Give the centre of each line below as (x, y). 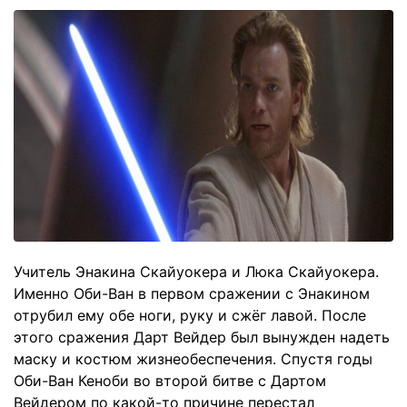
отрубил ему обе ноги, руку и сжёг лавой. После (190, 316)
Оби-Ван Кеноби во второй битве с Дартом (170, 381)
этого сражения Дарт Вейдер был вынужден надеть (202, 338)
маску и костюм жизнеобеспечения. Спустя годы (193, 359)
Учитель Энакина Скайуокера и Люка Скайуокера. (196, 272)
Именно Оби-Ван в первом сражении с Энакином (192, 294)
